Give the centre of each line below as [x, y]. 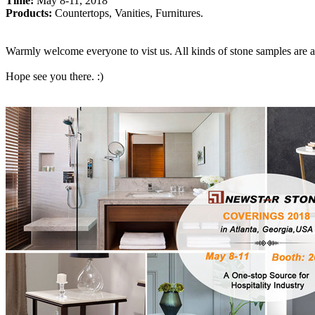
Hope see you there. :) [54, 76]
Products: [30, 13]
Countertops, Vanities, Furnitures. [129, 13]
